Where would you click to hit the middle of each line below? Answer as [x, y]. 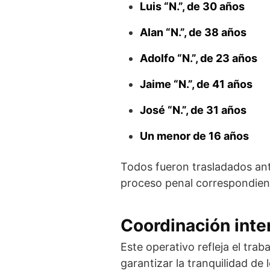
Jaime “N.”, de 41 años [196, 84]
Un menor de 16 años [194, 136]
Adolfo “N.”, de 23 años [199, 58]
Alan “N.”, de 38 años [193, 32]
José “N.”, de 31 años [193, 110]
